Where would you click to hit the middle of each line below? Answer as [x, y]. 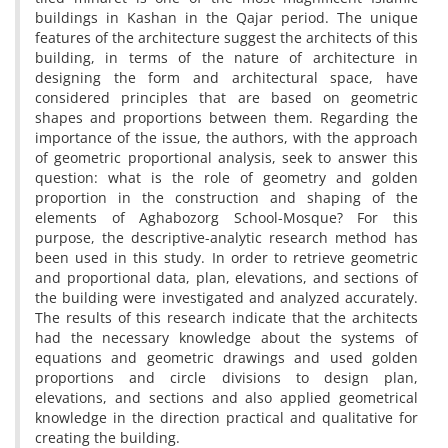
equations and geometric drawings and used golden [226, 357]
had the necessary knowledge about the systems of [226, 337]
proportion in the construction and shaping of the [226, 197]
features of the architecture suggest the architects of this [226, 37]
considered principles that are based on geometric [226, 97]
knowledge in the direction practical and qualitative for [226, 417]
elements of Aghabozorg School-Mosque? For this [226, 217]
